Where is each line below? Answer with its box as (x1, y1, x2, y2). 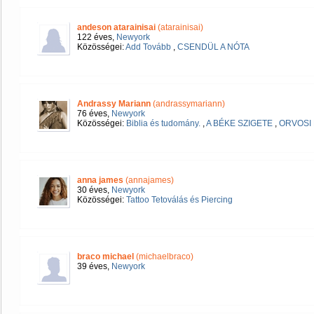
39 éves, (77, 261, 111, 271)
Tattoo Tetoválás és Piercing (126, 195, 233, 205)
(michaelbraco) (134, 252, 193, 261)
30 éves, (77, 185, 111, 195)
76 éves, (77, 109, 111, 118)
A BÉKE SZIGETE (206, 118, 273, 128)
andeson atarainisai (77, 22, 156, 32)
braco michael (77, 252, 134, 261)
